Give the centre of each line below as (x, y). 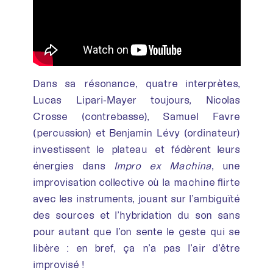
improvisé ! (58, 264)
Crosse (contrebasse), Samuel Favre (136, 116)
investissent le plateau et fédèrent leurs (136, 149)
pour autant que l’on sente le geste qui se (136, 231)
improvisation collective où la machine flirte (136, 182)
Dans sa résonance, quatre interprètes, (136, 83)
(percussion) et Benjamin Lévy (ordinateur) (136, 133)
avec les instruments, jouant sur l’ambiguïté (136, 198)
